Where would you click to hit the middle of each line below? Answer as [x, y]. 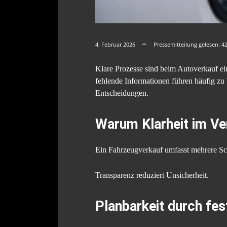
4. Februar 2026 [115, 45]
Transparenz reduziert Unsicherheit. [152, 175]
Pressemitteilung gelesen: [187, 45]
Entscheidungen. [122, 93]
